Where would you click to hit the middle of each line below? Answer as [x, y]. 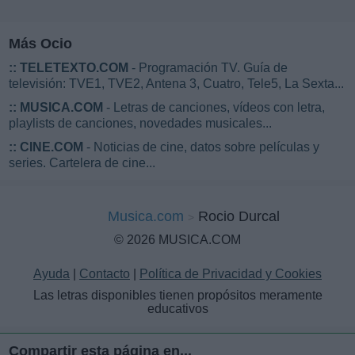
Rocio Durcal [239, 216]
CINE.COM [52, 147]
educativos [177, 308]
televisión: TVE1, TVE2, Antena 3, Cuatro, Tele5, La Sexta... [176, 83]
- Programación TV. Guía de [208, 67]
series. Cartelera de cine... [82, 162]
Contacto [105, 273]
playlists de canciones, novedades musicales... [140, 123]
